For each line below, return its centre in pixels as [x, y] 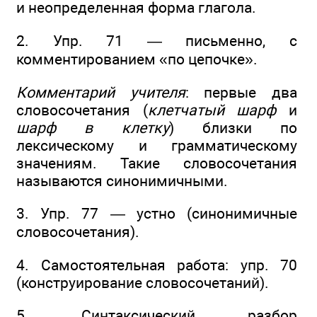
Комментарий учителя [101, 92]
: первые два [241, 92]
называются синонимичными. [122, 180]
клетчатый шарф [212, 110]
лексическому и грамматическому [157, 145]
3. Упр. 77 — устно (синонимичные [157, 214]
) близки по [233, 127]
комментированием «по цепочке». [137, 59]
